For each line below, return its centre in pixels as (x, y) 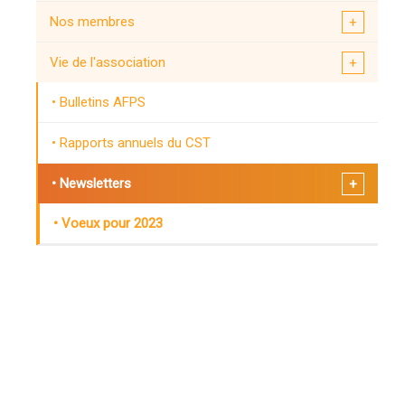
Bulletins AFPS (103, 102)
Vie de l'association (108, 62)
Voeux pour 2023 (112, 223)
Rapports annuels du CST (135, 142)
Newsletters (95, 183)
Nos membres (92, 21)
